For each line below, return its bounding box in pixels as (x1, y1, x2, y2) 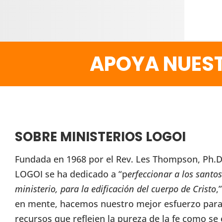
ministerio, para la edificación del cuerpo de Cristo (15, 183, 216, 195)
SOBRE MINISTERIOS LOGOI (15, 128, 186, 146)
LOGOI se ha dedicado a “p (15, 168, 127, 180)
